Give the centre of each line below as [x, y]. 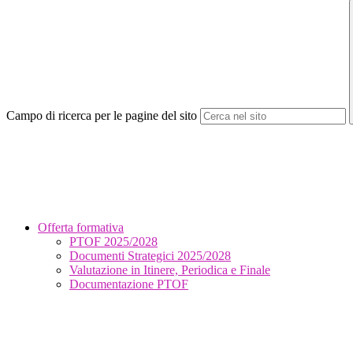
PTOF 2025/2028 [113, 242]
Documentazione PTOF [129, 284]
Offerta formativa [81, 228]
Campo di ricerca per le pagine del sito [102, 116]
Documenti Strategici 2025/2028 [150, 256]
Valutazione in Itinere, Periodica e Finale [170, 270]
